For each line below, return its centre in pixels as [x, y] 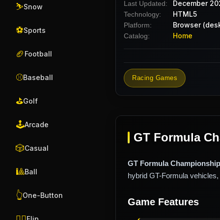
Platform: [138, 25]
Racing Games [155, 78]
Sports [35, 30]
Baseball [38, 77]
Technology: [142, 14]
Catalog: [137, 36]
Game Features [163, 202]
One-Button [43, 195]
